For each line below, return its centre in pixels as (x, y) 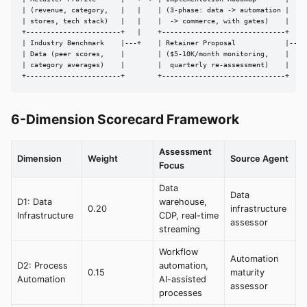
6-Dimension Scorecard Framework (125, 120)
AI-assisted (183, 280)
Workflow (179, 252)
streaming (180, 230)
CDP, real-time (189, 216)
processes (181, 293)
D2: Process (42, 266)
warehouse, (183, 202)
